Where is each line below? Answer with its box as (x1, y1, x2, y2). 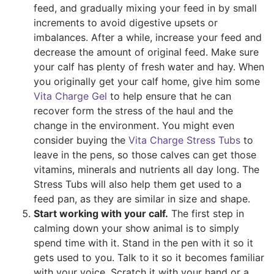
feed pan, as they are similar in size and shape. (34, 193, 250, 206)
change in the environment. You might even (34, 119, 234, 132)
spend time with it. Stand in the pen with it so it (34, 237, 253, 250)
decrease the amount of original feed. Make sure (34, 46, 259, 59)
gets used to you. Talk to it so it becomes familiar (34, 251, 264, 264)
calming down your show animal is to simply (34, 222, 239, 235)
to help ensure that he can (107, 90, 231, 103)
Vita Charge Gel (34, 90, 107, 103)
